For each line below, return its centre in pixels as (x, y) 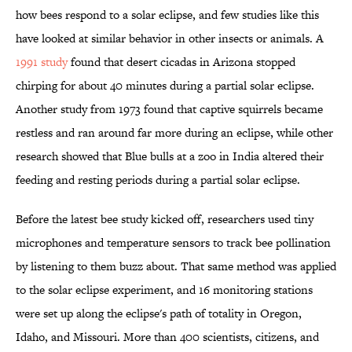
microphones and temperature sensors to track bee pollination (173, 243)
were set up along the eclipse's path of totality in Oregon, (159, 313)
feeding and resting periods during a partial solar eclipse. (158, 180)
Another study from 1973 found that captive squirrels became (169, 109)
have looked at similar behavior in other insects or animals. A (170, 38)
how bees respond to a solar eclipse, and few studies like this (167, 15)
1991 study (42, 62)
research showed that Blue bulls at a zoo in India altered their (170, 156)
